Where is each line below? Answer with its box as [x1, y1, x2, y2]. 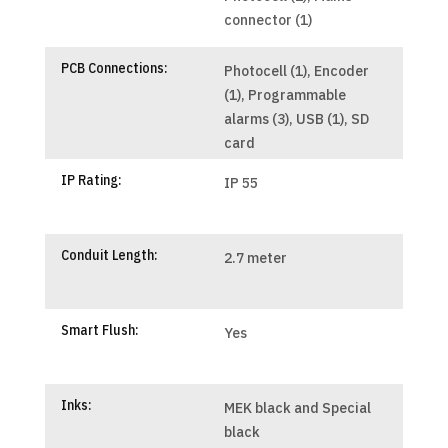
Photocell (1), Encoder [223, 61, 369, 80]
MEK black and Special [223, 398, 371, 417]
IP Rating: [60, 170, 122, 189]
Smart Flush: [60, 320, 139, 339]
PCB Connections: [60, 58, 168, 77]
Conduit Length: [60, 245, 158, 264]
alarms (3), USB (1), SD [223, 109, 369, 128]
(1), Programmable [223, 85, 346, 104]
